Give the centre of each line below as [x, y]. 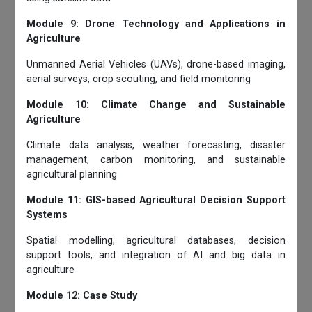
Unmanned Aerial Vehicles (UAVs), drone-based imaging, [156, 65]
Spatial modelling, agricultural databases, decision [156, 241]
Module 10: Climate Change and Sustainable [156, 105]
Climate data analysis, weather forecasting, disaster [156, 146]
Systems [47, 215]
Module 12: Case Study [82, 296]
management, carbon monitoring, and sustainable [156, 160]
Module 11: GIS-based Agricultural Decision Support [156, 201]
